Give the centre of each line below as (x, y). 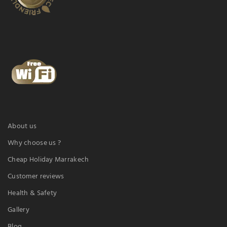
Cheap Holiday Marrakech (48, 160)
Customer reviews (36, 176)
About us (22, 126)
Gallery (18, 210)
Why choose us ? (34, 143)
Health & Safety (32, 193)
